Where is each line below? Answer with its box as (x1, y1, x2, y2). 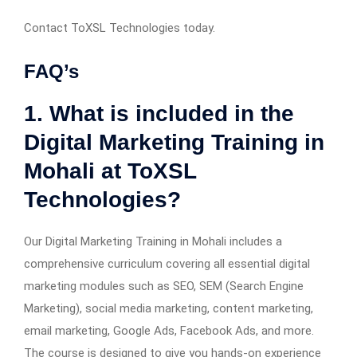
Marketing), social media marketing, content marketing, (24, 300, 313, 316)
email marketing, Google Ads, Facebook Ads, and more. (24, 323, 314, 338)
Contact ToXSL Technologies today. (24, 20, 215, 35)
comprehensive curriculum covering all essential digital (24, 256, 310, 271)
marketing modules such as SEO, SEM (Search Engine (24, 278, 304, 293)
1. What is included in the (24, 100, 294, 126)
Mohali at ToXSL (24, 158, 196, 183)
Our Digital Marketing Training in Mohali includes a (24, 233, 282, 249)
